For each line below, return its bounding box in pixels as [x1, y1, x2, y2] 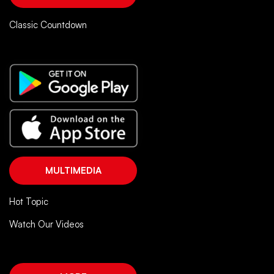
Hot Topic [9, 196, 48, 208]
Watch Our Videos [9, 218, 84, 231]
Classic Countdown [9, 19, 87, 31]
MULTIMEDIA [45, 165, 102, 177]
